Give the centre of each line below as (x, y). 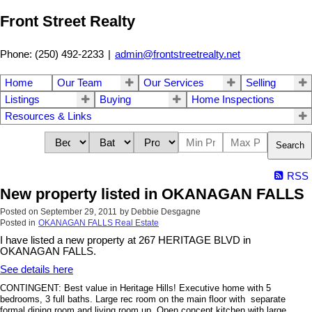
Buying (116, 99)
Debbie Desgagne (166, 211)
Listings (22, 99)
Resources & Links (48, 116)
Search (290, 146)
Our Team (79, 83)
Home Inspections (233, 99)
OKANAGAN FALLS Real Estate (99, 223)
